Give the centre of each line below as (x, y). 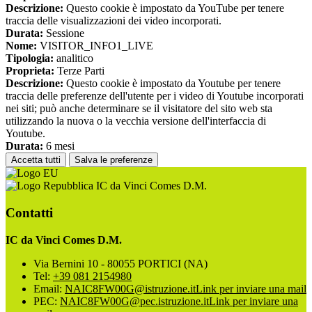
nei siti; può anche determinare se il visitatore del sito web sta (139, 109)
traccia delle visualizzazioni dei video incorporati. (114, 21)
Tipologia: (30, 58)
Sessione (64, 33)
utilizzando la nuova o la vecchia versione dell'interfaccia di (136, 121)
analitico (73, 58)
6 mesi (59, 146)
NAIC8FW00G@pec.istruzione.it (134, 301)
